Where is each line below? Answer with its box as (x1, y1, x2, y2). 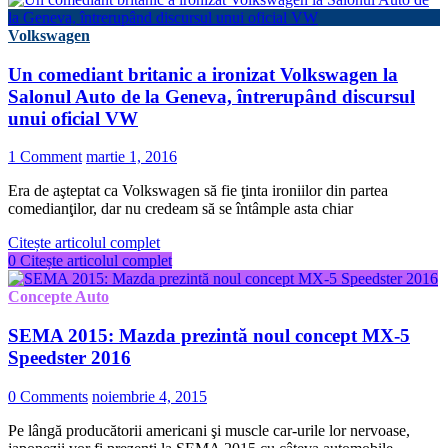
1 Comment (8, 148, 82, 166)
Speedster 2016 (8, 346, 131, 368)
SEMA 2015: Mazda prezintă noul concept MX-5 (8, 324, 410, 346)
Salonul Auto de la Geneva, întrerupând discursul (8, 85, 415, 107)
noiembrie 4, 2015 (92, 387, 207, 405)
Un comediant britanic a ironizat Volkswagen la (8, 63, 398, 85)
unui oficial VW (8, 107, 138, 129)
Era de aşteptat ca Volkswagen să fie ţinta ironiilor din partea (8, 182, 388, 200)
